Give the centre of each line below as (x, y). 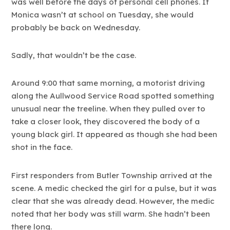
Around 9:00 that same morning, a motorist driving (108, 83)
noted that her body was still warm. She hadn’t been (111, 214)
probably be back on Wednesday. (76, 27)
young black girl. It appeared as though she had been (114, 135)
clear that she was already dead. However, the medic (113, 201)
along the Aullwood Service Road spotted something (113, 96)
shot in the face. (42, 147)
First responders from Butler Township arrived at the (112, 175)
